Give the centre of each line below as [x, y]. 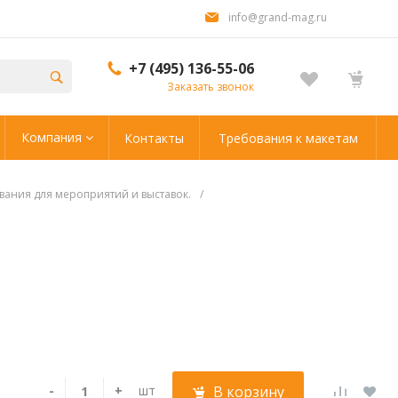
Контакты [154, 138]
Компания [53, 137]
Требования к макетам [288, 138]
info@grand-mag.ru [278, 17]
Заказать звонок [211, 87]
